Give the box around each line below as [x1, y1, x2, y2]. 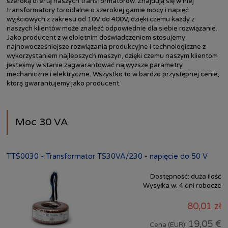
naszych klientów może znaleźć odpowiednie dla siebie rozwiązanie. [7, 24, 217, 33]
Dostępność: [150, 173, 189, 181]
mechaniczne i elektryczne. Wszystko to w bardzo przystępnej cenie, [7, 70, 219, 79]
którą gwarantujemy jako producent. [7, 79, 121, 88]
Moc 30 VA [15, 116, 68, 129]
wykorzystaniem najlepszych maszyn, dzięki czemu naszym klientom [7, 52, 218, 61]
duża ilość [191, 173, 221, 181]
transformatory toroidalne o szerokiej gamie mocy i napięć [7, 6, 189, 15]
